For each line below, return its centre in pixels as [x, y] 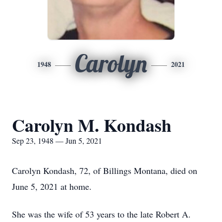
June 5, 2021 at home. [53, 186]
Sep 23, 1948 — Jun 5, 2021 [57, 140]
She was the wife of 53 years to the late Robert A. [101, 214]
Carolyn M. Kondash [92, 125]
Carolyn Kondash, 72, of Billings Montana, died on [105, 170]
